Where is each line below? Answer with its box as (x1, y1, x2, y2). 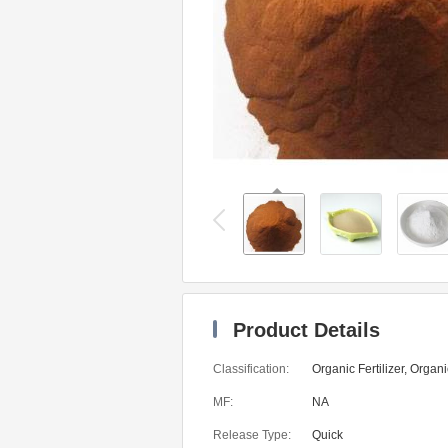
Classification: (213, 362, 289, 376)
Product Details (227, 319, 380, 341)
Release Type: (213, 428, 291, 442)
